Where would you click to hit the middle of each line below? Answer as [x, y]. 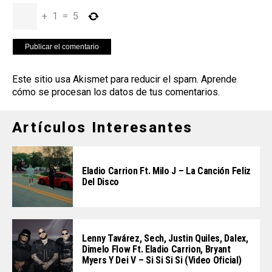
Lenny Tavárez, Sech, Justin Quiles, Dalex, [165, 238]
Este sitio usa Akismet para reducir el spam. [107, 79]
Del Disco [101, 182]
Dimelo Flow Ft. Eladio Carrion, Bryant [156, 249]
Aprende [219, 79]
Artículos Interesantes [103, 127]
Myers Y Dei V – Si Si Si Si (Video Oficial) [162, 260]
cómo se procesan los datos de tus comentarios [115, 92]
